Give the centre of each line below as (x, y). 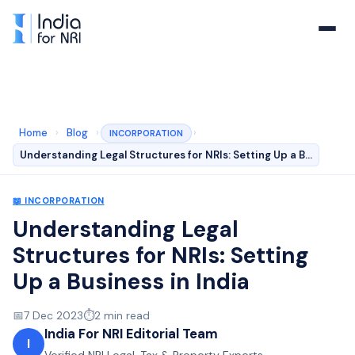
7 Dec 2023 (53, 315)
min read (125, 315)
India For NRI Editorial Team (131, 334)
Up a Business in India (131, 282)
